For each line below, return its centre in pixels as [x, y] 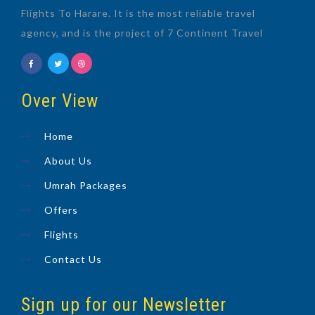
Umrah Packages [86, 185]
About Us [68, 160]
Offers [61, 210]
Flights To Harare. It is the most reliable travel [138, 13]
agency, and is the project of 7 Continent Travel [142, 33]
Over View [60, 101]
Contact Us [73, 259]
